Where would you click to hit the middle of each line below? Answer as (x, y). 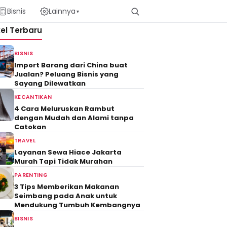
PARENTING (31, 175)
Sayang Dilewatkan (50, 83)
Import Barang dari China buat (71, 65)
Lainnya (62, 11)
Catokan (30, 127)
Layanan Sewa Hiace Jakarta (68, 152)
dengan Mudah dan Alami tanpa (74, 118)
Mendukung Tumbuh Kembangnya (77, 205)
